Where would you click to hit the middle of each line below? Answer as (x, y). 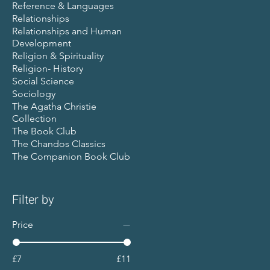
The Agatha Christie (54, 106)
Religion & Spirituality (58, 55)
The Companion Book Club (71, 156)
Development (42, 43)
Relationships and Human (67, 31)
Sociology (34, 93)
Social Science (43, 81)
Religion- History (48, 68)
